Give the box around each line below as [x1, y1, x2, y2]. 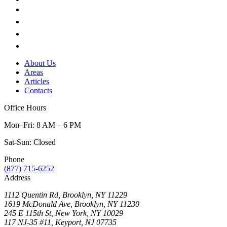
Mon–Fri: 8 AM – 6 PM [4, 121, 81, 130]
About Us [24, 59, 56, 68]
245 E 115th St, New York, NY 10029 [4, 209, 123, 218]
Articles [24, 77, 49, 86]
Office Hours [4, 103, 46, 112]
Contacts [24, 86, 52, 95]
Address [4, 173, 30, 182]
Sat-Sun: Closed [4, 138, 56, 147]
